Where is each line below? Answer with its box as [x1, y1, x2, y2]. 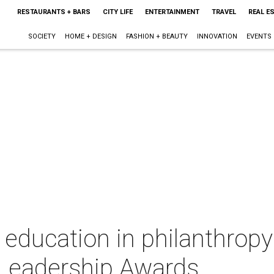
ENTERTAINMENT [144, 8, 199, 16]
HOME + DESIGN [64, 32, 117, 40]
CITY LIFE [102, 8, 133, 16]
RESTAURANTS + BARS [17, 8, 91, 16]
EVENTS [246, 32, 272, 40]
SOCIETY [28, 32, 56, 40]
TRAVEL [211, 8, 236, 16]
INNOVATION [196, 32, 237, 40]
